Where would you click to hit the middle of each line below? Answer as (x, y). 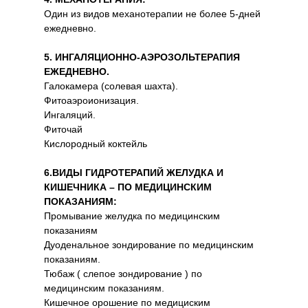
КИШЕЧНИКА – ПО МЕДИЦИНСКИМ (128, 187)
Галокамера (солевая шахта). (111, 86)
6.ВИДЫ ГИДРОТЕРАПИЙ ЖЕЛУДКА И (134, 173)
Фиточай (63, 129)
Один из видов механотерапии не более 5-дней (152, 14)
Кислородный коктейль (96, 144)
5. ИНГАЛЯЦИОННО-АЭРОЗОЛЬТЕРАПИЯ (142, 57)
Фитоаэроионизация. (91, 100)
